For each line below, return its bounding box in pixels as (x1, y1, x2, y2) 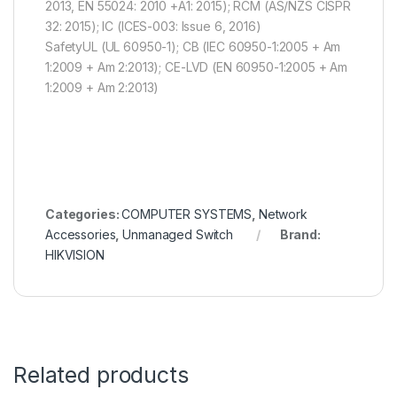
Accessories (45, 227, 116, 243)
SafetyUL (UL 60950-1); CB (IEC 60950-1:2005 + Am (45, 39, 341, 55)
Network (258, 206, 307, 222)
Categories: (45, 206, 122, 222)
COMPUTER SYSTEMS (121, 206, 253, 222)
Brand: (279, 227, 321, 243)
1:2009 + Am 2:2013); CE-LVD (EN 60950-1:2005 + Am (45, 59, 348, 75)
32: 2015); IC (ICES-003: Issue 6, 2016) (45, 19, 261, 35)
